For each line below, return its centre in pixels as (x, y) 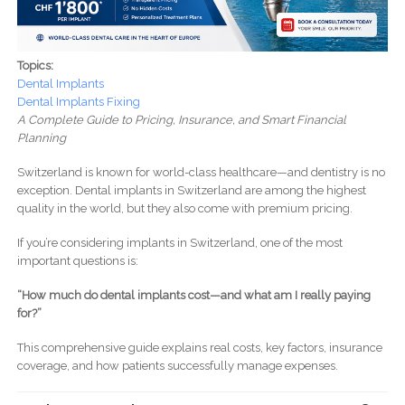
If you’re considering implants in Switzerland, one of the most (179, 242)
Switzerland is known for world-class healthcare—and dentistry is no (201, 172)
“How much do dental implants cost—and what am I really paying (193, 295)
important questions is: (77, 260)
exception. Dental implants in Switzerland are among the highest (191, 190)
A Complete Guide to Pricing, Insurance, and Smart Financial (181, 119)
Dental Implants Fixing (78, 101)
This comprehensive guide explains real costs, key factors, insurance (199, 347)
